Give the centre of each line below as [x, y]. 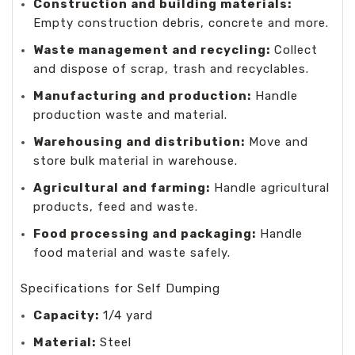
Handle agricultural [270, 187]
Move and [277, 141]
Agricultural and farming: [122, 187]
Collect [294, 50]
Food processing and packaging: [145, 233]
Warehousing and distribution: [139, 141]
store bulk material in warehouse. [136, 160]
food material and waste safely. [132, 252]
